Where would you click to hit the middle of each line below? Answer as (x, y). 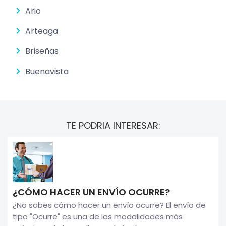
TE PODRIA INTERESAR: (113, 125)
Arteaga (42, 31)
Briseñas (42, 51)
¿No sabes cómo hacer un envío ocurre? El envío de (109, 205)
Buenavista (47, 71)
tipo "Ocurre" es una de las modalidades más (98, 216)
